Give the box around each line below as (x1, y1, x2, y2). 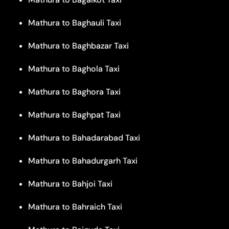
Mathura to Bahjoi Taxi (28, 178, 112, 189)
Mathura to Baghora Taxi (28, 86, 121, 97)
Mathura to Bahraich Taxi (28, 201, 122, 212)
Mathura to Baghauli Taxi (28, 17, 121, 28)
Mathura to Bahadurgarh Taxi (28, 155, 138, 166)
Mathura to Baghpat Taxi (28, 109, 121, 120)
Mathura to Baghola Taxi (28, 63, 120, 74)
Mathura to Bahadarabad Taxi (28, 132, 140, 143)
